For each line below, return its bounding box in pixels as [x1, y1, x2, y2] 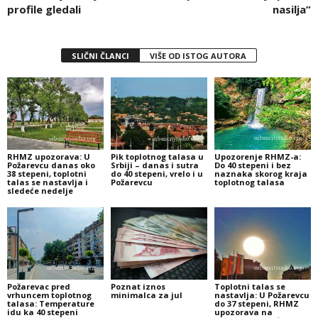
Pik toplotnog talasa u [110, 151, 204, 163]
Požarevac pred [7, 280, 70, 292]
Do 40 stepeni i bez [214, 160, 291, 171]
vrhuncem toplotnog [7, 289, 92, 300]
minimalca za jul [110, 289, 182, 300]
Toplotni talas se [214, 280, 285, 292]
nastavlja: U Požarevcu [214, 289, 309, 300]
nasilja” [273, 2, 311, 17]
